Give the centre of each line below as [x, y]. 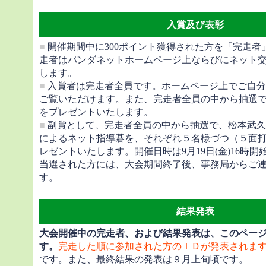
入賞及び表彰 [195, 25]
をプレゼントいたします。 [96, 112]
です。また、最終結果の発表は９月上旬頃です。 [144, 259]
